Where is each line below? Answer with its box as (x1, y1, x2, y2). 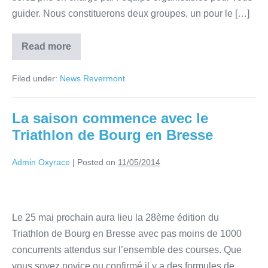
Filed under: (12, 74, 57, 84)
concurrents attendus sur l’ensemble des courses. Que (12, 245, 242, 255)
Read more (22, 41, 71, 52)
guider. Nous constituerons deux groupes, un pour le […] (12, 8, 249, 19)
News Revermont (60, 74, 125, 84)
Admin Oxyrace (12, 157, 70, 167)
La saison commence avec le (12, 110, 208, 127)
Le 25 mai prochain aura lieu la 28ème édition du (12, 212, 219, 223)
